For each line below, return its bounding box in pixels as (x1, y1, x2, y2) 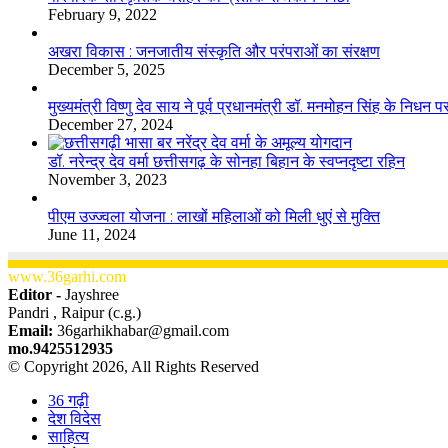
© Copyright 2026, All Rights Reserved (8, 358, 259, 376)
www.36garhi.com (8, 268, 126, 286)
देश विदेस (48, 410, 101, 428)
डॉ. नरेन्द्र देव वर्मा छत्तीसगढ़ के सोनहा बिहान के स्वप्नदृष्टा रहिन (48, 152, 405, 172)
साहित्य (48, 428, 89, 446)
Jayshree (65, 286, 119, 304)
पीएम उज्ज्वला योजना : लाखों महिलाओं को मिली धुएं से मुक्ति (48, 207, 380, 227)
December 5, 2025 (48, 61, 165, 79)
